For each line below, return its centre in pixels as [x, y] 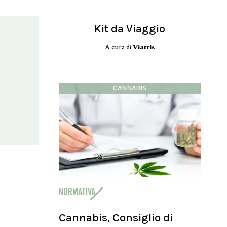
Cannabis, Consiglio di [116, 217]
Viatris [144, 47]
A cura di [119, 47]
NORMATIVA [77, 191]
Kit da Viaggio [130, 29]
